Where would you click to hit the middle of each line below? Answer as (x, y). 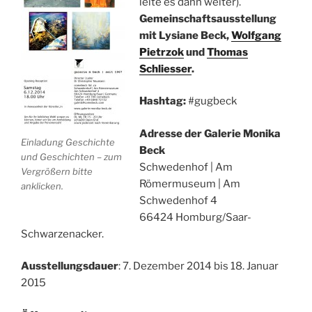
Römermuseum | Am (189, 184)
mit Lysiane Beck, (185, 35)
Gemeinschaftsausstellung (208, 18)
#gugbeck (211, 101)
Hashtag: (162, 101)
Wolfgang (256, 35)
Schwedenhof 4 (178, 200)
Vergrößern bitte (57, 172)
